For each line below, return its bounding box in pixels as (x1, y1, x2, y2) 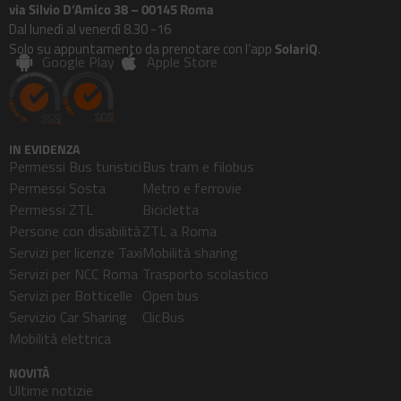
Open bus (142, 284, 199, 306)
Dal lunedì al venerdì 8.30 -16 (9, 19, 171, 40)
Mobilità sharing (142, 241, 238, 263)
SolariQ (275, 38, 318, 60)
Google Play (41, 50, 115, 73)
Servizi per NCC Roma (9, 262, 138, 285)
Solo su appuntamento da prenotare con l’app (9, 38, 275, 60)
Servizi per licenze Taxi (9, 241, 142, 263)
